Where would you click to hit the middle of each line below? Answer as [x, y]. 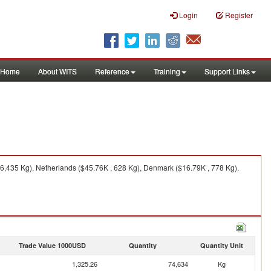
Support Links [227, 71]
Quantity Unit [221, 245]
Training [167, 71]
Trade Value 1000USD [52, 245]
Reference [112, 71]
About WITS [57, 71]
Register [239, 15]
